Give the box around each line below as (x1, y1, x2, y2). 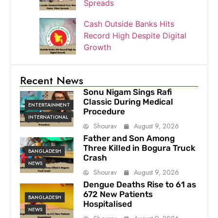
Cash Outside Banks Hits (84, 18, 174, 29)
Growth (84, 42, 111, 52)
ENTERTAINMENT (28, 101, 70, 109)
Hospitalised (83, 199, 132, 209)
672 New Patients (83, 189, 153, 199)
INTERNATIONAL (28, 113, 68, 121)
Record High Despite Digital (84, 30, 186, 40)
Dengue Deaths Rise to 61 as (83, 179, 196, 189)
